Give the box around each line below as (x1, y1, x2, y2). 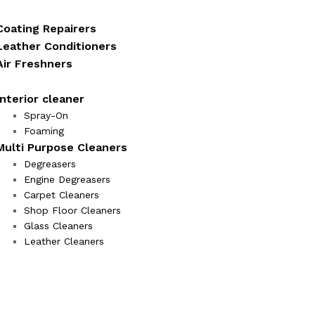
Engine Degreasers (24, 173, 110, 185)
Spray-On (24, 109, 68, 121)
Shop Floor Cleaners (24, 204, 121, 216)
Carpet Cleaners (24, 188, 99, 200)
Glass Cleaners (24, 219, 93, 231)
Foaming (24, 124, 64, 136)
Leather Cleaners (24, 235, 104, 247)
